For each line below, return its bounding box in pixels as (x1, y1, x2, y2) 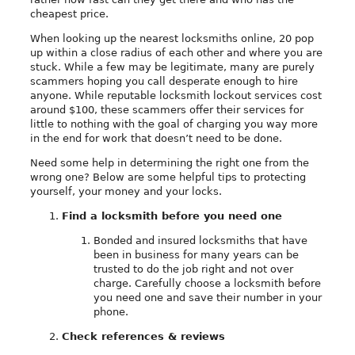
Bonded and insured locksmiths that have (94, 235, 308, 246)
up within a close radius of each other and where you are (30, 47, 323, 59)
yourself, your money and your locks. (30, 185, 223, 197)
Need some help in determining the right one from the (30, 157, 310, 169)
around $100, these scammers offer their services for (30, 104, 304, 116)
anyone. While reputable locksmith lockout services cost (30, 90, 323, 101)
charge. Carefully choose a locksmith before (94, 277, 322, 289)
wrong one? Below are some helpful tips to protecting (30, 171, 307, 183)
